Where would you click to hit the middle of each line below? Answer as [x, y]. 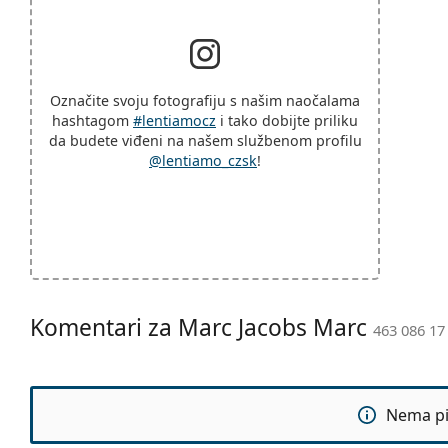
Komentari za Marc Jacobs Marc [201, 327]
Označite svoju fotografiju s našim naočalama [205, 100]
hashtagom [92, 120]
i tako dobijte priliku [287, 120]
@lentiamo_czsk [203, 160]
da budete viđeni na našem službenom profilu [205, 140]
